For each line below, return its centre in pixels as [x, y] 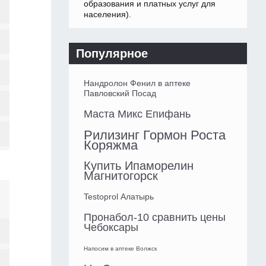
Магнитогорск [121, 176]
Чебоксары [111, 228]
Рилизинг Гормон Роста [155, 135]
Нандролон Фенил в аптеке [137, 83]
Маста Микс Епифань [137, 114]
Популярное [112, 54]
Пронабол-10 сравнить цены [155, 218]
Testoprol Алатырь [119, 197]
